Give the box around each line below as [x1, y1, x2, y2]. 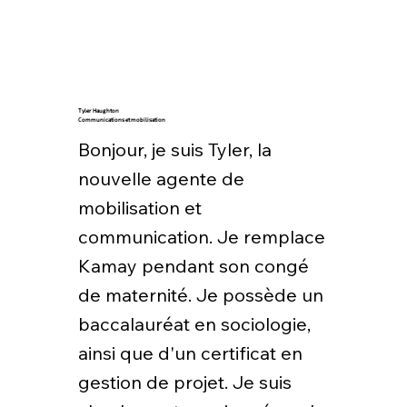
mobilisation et [77, 195, 202, 219]
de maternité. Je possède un [77, 283, 323, 306]
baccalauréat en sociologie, [77, 312, 311, 335]
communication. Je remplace [77, 224, 325, 248]
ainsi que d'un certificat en [77, 341, 303, 364]
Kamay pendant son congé [77, 253, 309, 277]
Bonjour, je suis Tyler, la [77, 137, 272, 161]
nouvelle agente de [77, 166, 244, 190]
